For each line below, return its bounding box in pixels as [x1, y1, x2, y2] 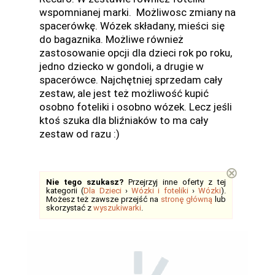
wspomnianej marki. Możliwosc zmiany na [39, 6, 236, 18]
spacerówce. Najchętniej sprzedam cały [39, 74, 222, 86]
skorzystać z [46, 203, 93, 212]
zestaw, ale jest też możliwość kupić [39, 87, 209, 99]
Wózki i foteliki [131, 186, 188, 195]
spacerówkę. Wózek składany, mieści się [39, 20, 225, 32]
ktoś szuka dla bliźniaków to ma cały [39, 114, 208, 126]
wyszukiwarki [93, 203, 141, 212]
